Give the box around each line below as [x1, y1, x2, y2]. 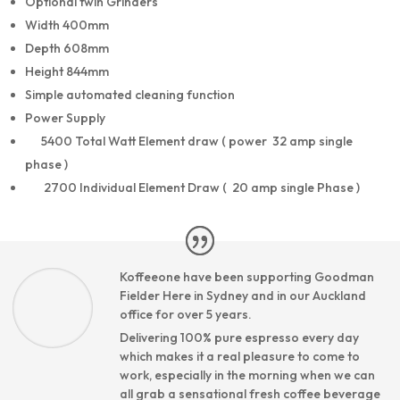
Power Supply [25, 110, 105, 127]
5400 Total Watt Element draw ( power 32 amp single [25, 133, 353, 150]
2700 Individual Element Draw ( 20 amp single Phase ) [25, 179, 360, 196]
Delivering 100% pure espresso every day [120, 329, 359, 346]
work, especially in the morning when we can [120, 367, 375, 384]
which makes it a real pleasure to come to [120, 348, 360, 365]
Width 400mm [25, 17, 109, 34]
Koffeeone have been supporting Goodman [120, 269, 374, 286]
